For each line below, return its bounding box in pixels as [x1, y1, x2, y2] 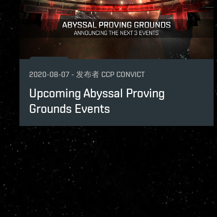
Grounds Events [29, 101, 110, 116]
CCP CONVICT [101, 69, 145, 79]
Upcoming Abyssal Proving [29, 85, 165, 100]
